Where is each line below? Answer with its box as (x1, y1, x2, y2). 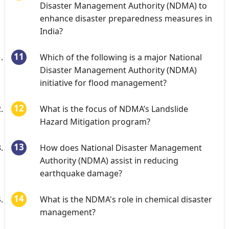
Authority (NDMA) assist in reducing (40, 155, 178, 166)
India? (40, 26, 63, 37)
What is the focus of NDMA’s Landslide (40, 103, 188, 114)
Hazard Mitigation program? (40, 116, 150, 127)
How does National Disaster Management (40, 142, 202, 153)
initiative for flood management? (40, 77, 167, 88)
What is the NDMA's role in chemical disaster (40, 194, 212, 205)
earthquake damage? (40, 168, 122, 179)
